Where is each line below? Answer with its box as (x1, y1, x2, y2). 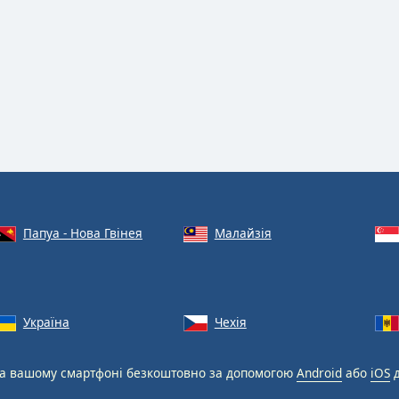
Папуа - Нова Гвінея (22, 224, 142, 241)
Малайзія (214, 224, 272, 241)
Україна (22, 313, 69, 330)
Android (297, 363, 342, 381)
